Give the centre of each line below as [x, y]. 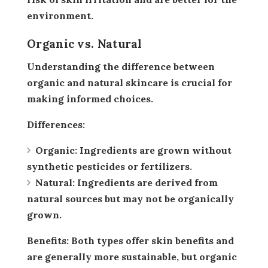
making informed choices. [90, 98]
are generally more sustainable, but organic [132, 256]
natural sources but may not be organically [130, 198]
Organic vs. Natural [85, 43]
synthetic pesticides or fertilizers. [109, 166]
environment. [60, 15]
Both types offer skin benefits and [151, 240]
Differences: [60, 124]
